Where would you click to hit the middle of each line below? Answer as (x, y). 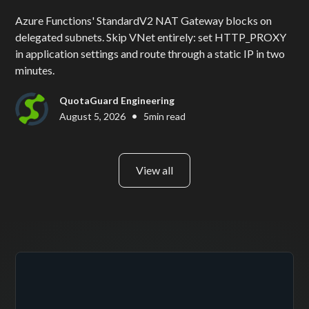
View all (154, 170)
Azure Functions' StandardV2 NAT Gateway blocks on (144, 20)
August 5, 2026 (93, 116)
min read (168, 116)
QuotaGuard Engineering (117, 101)
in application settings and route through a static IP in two (150, 53)
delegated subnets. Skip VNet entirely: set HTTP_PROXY (151, 37)
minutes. (35, 70)
